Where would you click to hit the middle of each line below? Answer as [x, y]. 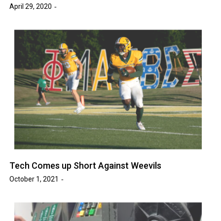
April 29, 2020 [31, 6]
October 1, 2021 [34, 179]
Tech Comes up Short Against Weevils [86, 166]
